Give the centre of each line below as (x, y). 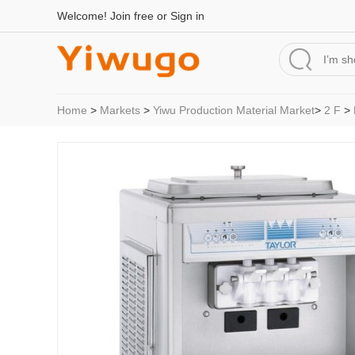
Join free (132, 16)
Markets (120, 110)
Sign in (187, 16)
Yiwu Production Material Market (234, 110)
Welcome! (84, 16)
